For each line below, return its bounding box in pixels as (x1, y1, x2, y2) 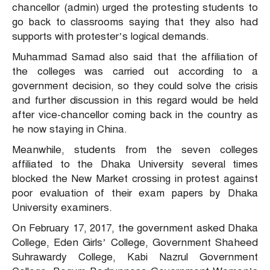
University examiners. (12, 201, 112, 215)
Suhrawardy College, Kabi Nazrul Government (12, 251, 258, 264)
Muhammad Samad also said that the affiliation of (12, 51, 258, 64)
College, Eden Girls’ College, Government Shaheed (12, 236, 258, 250)
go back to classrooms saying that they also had (12, 16, 258, 29)
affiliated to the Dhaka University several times (12, 158, 258, 171)
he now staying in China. (12, 123, 127, 136)
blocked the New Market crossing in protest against (12, 172, 258, 186)
